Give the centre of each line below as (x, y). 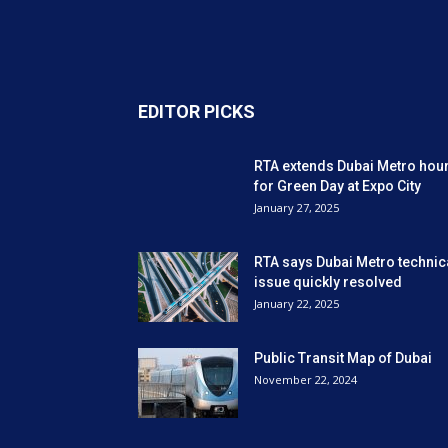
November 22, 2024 (305, 379)
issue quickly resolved (328, 282)
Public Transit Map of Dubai (343, 358)
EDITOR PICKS (196, 111)
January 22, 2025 (296, 303)
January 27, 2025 (296, 207)
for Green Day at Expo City (337, 186)
